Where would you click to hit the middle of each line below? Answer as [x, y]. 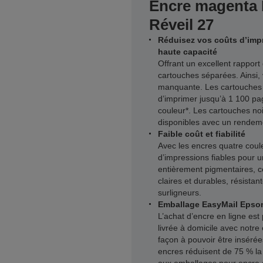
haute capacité [188, 52]
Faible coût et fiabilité [202, 134]
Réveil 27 [181, 25]
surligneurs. [180, 193]
